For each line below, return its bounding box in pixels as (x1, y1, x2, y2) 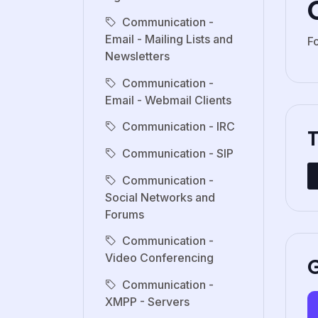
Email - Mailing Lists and (105, 32, 233, 47)
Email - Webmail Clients (105, 92, 231, 107)
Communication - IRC (122, 119, 235, 134)
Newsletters (105, 49, 170, 64)
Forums (105, 207, 144, 221)
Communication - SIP (122, 146, 234, 161)
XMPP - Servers (105, 294, 190, 309)
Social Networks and (105, 190, 215, 204)
